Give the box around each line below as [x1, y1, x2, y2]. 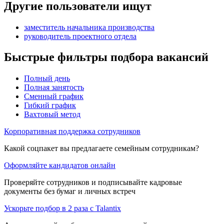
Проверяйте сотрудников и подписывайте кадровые [4, 178, 182, 187]
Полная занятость [24, 83, 84, 92]
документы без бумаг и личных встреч [4, 187, 135, 196]
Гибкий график [24, 101, 76, 110]
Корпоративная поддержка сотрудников [4, 127, 140, 136]
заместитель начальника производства [24, 22, 154, 31]
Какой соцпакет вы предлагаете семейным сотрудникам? [4, 144, 199, 153]
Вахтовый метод [24, 110, 80, 119]
